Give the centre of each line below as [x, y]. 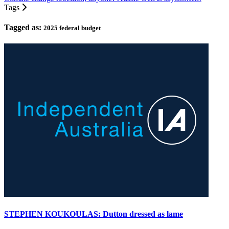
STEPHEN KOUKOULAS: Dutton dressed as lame [94, 214]
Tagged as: [24, 28]
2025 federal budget [72, 28]
